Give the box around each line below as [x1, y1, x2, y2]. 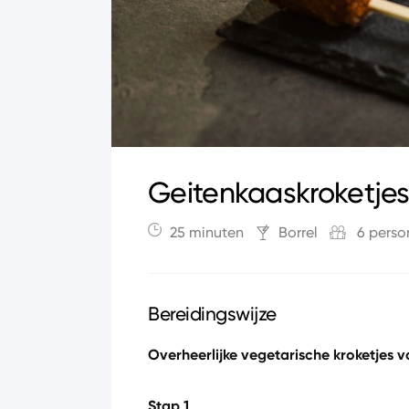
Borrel [278, 224, 318, 241]
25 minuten [170, 224, 244, 241]
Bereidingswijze [148, 302, 277, 326]
